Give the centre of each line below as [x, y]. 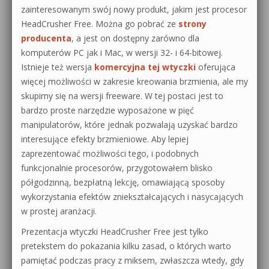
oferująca [216, 67]
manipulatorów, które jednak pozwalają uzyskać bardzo [129, 124]
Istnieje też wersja [58, 67]
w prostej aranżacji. [59, 211]
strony [192, 23]
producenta [46, 38]
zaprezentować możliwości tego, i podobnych [110, 153]
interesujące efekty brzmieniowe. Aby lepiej [105, 139]
